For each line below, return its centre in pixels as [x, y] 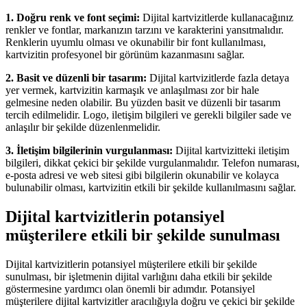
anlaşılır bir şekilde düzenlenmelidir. [83, 127]
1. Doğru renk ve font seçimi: [73, 18]
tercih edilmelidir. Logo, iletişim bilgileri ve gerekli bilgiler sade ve [148, 115]
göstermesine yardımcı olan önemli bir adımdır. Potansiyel [130, 289]
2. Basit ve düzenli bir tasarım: [76, 78]
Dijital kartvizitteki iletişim [231, 151]
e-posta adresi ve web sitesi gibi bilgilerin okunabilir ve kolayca [142, 175]
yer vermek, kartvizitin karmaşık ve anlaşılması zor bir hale [132, 90]
